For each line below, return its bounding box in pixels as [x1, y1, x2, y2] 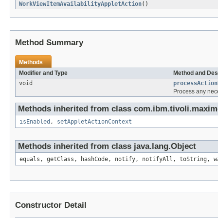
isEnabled [19, 118, 50, 126]
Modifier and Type [19, 70, 68, 77]
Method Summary [15, 38, 83, 48]
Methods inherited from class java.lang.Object [18, 142, 196, 151]
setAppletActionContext [57, 118, 132, 126]
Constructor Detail [15, 200, 87, 210]
